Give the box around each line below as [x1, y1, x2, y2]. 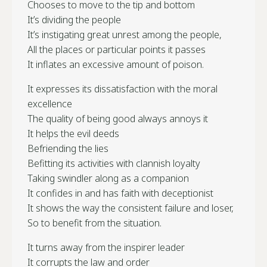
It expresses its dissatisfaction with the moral [27, 82, 218, 95]
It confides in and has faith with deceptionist [27, 186, 213, 200]
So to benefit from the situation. [27, 216, 162, 229]
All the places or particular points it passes [27, 42, 206, 56]
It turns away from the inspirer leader [27, 240, 185, 254]
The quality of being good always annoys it [27, 111, 208, 125]
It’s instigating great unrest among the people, [27, 27, 222, 41]
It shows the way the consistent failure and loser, [27, 201, 234, 215]
